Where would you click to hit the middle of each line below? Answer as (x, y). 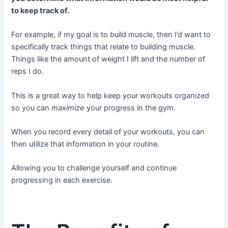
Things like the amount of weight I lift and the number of (108, 59)
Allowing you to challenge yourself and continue (94, 168)
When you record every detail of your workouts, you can (108, 132)
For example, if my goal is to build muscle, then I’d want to (111, 35)
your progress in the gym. (130, 108)
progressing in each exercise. (62, 180)
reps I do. (28, 72)
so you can (32, 108)
